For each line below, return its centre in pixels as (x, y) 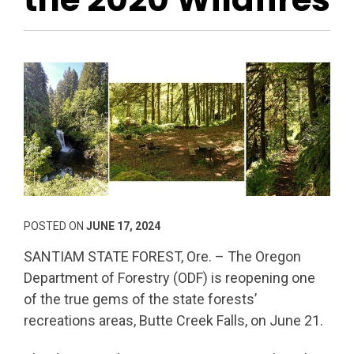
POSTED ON (55, 226)
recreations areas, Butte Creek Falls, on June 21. (173, 321)
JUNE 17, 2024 (123, 226)
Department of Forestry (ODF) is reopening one (169, 278)
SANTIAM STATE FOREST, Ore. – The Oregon (162, 257)
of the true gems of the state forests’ (140, 299)
